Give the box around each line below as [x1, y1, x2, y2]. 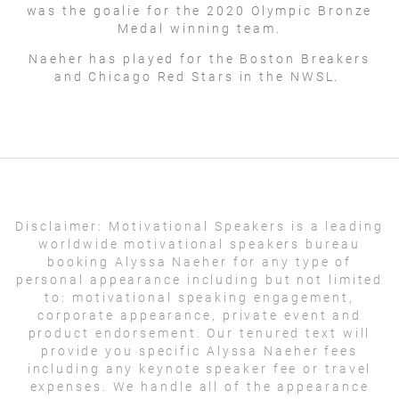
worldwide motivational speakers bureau [38, 236, 361, 251]
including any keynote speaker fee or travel [27, 361, 372, 376]
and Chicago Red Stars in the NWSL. [53, 69, 346, 84]
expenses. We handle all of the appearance [29, 379, 370, 394]
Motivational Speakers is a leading [103, 218, 384, 233]
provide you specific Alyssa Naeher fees [40, 343, 359, 358]
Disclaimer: [15, 218, 104, 233]
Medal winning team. [118, 20, 281, 36]
